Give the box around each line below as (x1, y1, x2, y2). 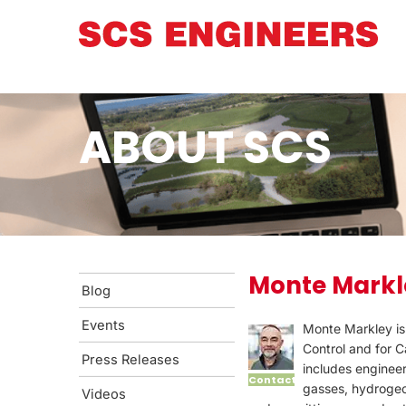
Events (82, 317, 125, 333)
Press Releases (82, 352, 179, 368)
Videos (82, 386, 126, 402)
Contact (248, 372, 297, 387)
